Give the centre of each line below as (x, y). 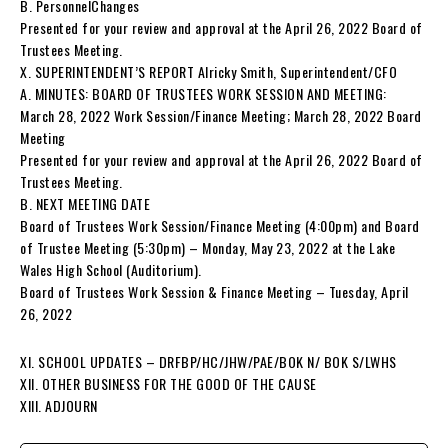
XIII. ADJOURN (59, 405)
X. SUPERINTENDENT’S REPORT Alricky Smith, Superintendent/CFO (208, 71)
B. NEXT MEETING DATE (85, 203)
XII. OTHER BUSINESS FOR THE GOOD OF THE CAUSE (168, 383)
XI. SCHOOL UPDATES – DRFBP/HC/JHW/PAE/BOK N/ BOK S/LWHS (208, 361)
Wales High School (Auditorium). (111, 269)
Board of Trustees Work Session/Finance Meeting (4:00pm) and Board (220, 225)
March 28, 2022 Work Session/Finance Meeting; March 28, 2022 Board (221, 115)
